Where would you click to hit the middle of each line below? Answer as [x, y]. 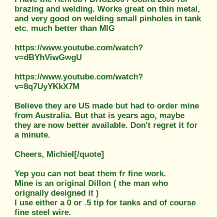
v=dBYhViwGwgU [48, 57]
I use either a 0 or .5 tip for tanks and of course [105, 202]
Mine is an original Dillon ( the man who [91, 183]
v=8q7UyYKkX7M [47, 86]
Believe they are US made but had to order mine [107, 106]
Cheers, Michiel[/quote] [59, 154]
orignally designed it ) [57, 193]
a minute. [32, 135]
